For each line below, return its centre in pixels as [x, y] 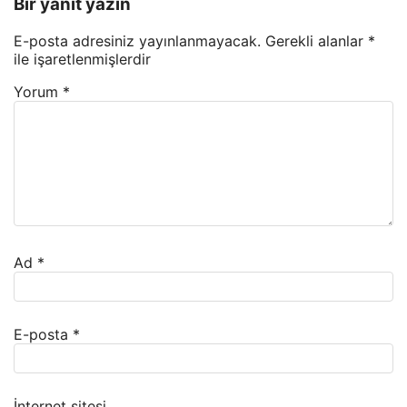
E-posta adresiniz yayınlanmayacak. [137, 41]
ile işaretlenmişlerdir [82, 60]
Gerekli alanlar [317, 41]
